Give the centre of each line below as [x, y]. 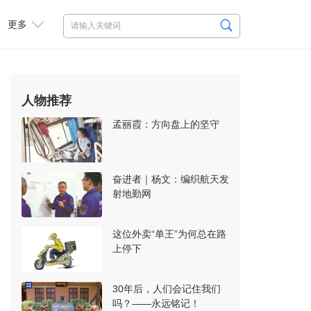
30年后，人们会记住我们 [167, 289]
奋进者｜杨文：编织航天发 [171, 179]
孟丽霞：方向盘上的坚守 [166, 124]
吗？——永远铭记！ [156, 303]
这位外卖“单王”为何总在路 [169, 234]
